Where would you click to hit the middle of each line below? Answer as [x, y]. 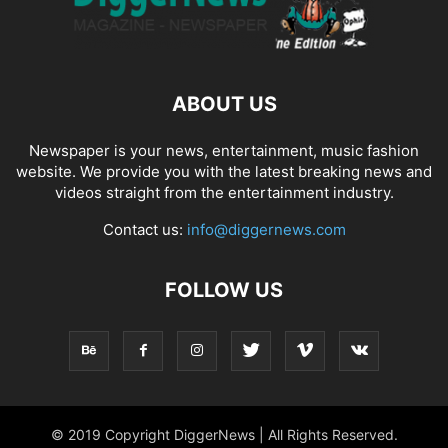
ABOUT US [224, 104]
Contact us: [144, 229]
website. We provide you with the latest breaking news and [224, 171]
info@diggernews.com [266, 229]
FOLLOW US [224, 290]
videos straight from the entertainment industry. [224, 192]
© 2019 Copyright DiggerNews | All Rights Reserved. [224, 434]
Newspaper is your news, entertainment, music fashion [224, 150]
